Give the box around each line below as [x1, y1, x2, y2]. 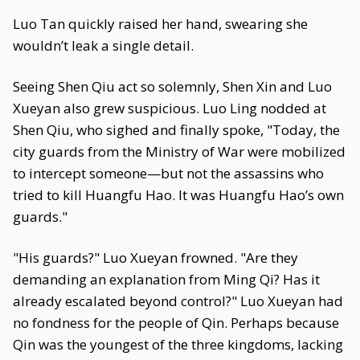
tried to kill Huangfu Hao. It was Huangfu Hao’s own [13, 186, 344, 204]
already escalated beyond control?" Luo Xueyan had [13, 292, 343, 310]
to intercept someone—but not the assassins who [13, 164, 324, 182]
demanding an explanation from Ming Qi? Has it [13, 270, 320, 288]
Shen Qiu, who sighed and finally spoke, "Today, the [13, 121, 340, 139]
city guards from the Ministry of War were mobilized [13, 142, 346, 161]
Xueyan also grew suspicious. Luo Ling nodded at [13, 99, 326, 117]
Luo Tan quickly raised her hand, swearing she [13, 14, 308, 33]
